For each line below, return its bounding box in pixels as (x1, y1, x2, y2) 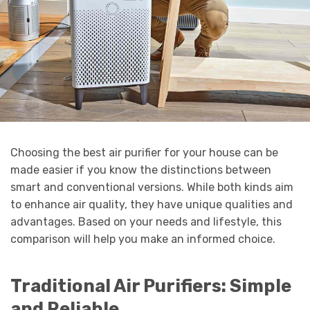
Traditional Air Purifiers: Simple (10, 275, 291, 296)
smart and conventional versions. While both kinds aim (10, 181, 293, 194)
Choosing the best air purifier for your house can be (10, 146, 278, 160)
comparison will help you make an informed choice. (10, 232, 275, 246)
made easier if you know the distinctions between (10, 163, 271, 177)
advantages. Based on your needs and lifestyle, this (10, 215, 282, 229)
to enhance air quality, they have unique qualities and (10, 198, 293, 212)
